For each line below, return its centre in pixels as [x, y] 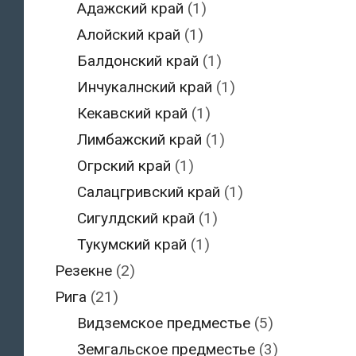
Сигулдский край [136, 218]
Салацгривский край [149, 192]
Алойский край [129, 34]
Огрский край [124, 165]
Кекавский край [132, 113]
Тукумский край [132, 244]
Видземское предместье [164, 323]
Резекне [83, 270]
